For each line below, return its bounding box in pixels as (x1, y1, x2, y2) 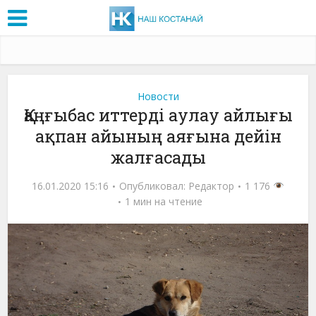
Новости (137, 89, 179, 103)
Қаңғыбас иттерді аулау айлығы (23, 103, 293, 126)
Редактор (188, 178, 235, 193)
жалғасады (110, 145, 206, 169)
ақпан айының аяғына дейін (35, 124, 281, 147)
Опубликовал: (119, 178, 189, 193)
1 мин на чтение (124, 194, 202, 208)
